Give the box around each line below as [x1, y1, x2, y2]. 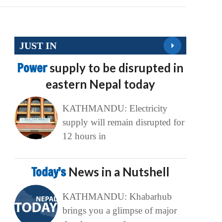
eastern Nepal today [46, 77, 156, 92]
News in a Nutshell [68, 165, 170, 179]
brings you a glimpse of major [62, 205, 177, 216]
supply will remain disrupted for [62, 117, 184, 128]
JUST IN [19, 40, 57, 51]
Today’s [31, 164, 69, 180]
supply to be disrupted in [50, 60, 184, 75]
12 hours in [62, 131, 106, 142]
